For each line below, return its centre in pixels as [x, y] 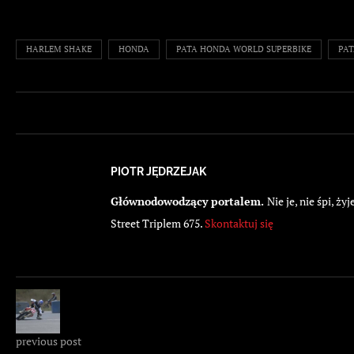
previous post [49, 341]
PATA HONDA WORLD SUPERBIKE [244, 49]
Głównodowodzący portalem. [189, 201]
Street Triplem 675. [158, 224]
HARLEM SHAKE [59, 49]
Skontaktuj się [239, 224]
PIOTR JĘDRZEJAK [158, 172]
